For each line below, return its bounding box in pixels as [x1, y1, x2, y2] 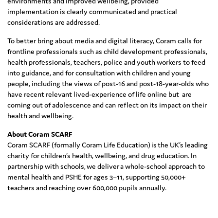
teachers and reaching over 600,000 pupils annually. [7, 183, 166, 193]
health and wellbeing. [7, 111, 73, 121]
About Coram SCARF [7, 129, 72, 139]
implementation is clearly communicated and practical [7, 7, 177, 17]
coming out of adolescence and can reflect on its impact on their [7, 100, 207, 110]
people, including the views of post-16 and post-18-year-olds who [7, 79, 209, 89]
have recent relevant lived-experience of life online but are [7, 90, 192, 99]
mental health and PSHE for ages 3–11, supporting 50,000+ [7, 172, 186, 182]
